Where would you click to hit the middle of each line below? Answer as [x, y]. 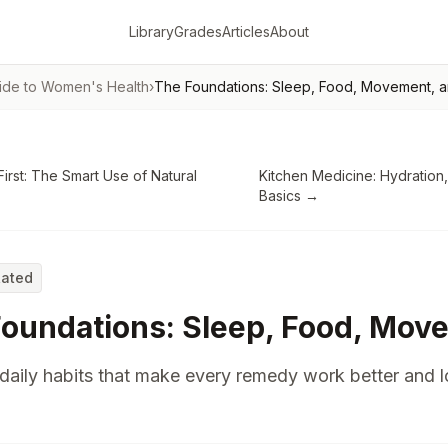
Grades [198, 31]
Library [151, 31]
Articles [246, 31]
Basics [280, 195]
